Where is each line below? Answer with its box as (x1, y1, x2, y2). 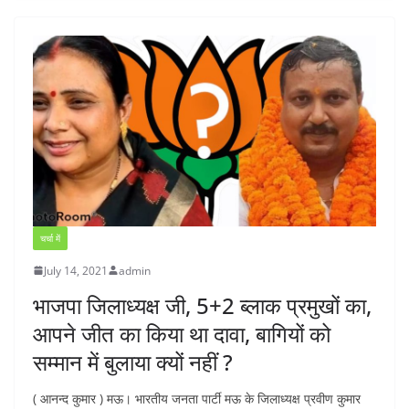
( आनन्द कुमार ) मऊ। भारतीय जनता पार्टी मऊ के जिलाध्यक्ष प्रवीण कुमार (33, 389, 361, 407)
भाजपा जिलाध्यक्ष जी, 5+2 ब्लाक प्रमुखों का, (33, 289, 372, 320)
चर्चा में (40, 231, 60, 245)
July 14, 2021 (44, 262, 108, 278)
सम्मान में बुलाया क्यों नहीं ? (33, 346, 233, 377)
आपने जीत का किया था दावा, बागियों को (33, 318, 330, 349)
